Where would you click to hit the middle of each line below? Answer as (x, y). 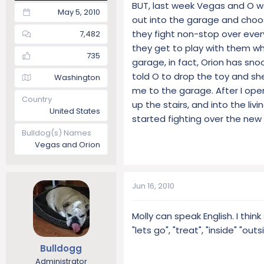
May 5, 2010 (79, 12)
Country (37, 99)
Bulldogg (61, 248)
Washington (77, 77)
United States (75, 111)
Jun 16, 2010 (153, 186)
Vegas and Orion (67, 145)
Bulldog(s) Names (57, 133)
